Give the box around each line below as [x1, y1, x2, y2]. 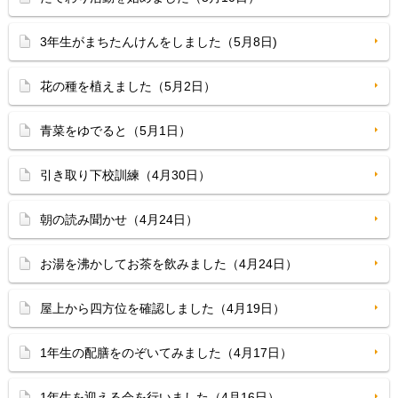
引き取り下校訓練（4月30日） [40, 168, 211, 182]
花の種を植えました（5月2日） [40, 79, 216, 93]
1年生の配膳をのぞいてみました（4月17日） [40, 346, 292, 360]
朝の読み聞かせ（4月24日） [40, 212, 198, 227]
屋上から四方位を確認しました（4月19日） [40, 301, 285, 315]
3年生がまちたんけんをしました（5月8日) [40, 35, 277, 49]
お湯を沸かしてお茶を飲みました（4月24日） [40, 257, 298, 271]
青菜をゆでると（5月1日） [40, 123, 191, 138]
